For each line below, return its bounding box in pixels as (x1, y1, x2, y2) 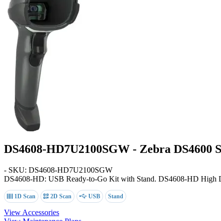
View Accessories (4, 208, 59, 217)
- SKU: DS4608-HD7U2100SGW (4, 165, 112, 174)
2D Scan (49, 192, 72, 200)
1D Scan (13, 192, 36, 200)
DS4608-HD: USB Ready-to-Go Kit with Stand (4, 174, 154, 183)
